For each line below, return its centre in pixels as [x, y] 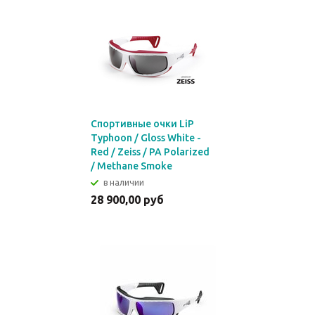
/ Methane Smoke [131, 166]
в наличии [124, 182]
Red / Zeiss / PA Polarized [150, 152]
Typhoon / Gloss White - [146, 138]
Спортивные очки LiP [142, 124]
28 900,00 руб [127, 200]
